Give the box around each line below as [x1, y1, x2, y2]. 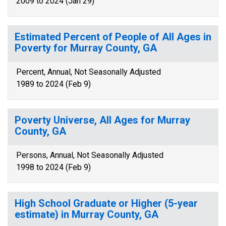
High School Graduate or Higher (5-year [15, 197, 198, 209]
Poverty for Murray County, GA [15, 42, 157, 54]
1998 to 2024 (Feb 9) [16, 162, 91, 172]
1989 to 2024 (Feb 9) [16, 79, 91, 89]
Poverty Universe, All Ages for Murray [15, 114, 190, 126]
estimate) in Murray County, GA [15, 208, 158, 220]
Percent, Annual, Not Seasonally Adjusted [16, 67, 161, 77]
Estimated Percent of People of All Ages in [15, 31, 211, 43]
